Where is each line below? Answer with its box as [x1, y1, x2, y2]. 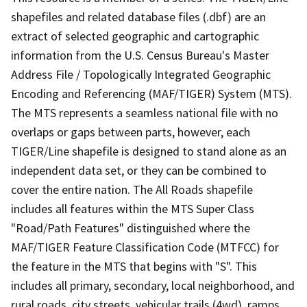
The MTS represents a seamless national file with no [11, 104, 278, 121]
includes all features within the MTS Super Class [11, 200, 254, 217]
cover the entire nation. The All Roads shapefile [11, 181, 253, 197]
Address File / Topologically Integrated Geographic [11, 66, 271, 82]
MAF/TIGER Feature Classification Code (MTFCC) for [11, 238, 279, 255]
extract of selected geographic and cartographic [11, 27, 259, 44]
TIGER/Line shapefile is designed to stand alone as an [11, 143, 286, 159]
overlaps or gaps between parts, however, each [11, 123, 250, 140]
